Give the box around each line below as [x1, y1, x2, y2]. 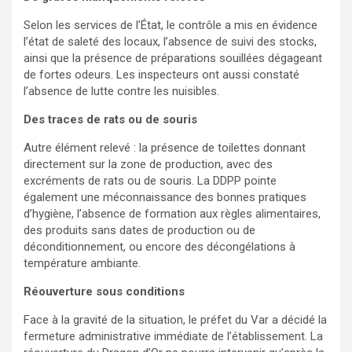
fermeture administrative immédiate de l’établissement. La [24, 328, 323, 343]
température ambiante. [24, 255, 141, 270]
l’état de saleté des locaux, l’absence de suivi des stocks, [24, 34, 317, 49]
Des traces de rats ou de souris [24, 112, 197, 126]
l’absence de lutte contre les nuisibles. [24, 83, 219, 98]
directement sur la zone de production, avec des [24, 156, 273, 171]
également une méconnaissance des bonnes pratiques [24, 189, 306, 204]
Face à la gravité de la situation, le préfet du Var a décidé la [24, 312, 327, 327]
